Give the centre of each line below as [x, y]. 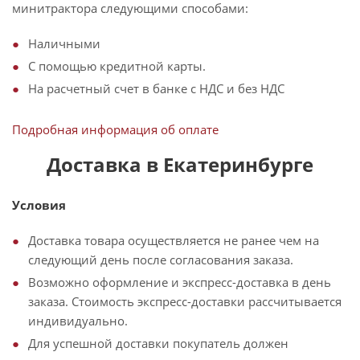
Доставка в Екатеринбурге [180, 164]
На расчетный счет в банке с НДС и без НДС [156, 88]
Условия [39, 205]
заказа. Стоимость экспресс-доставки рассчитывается [185, 301]
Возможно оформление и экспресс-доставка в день [180, 282]
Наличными [64, 43]
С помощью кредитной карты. [117, 66]
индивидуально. [78, 321]
